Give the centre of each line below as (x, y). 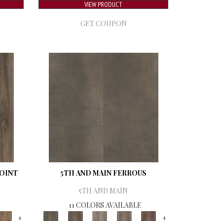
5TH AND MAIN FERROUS (104, 173)
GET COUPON (103, 23)
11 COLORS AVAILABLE (105, 205)
